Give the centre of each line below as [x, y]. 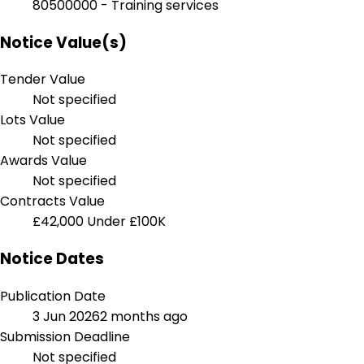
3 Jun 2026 [66, 316]
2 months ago [144, 316]
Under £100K [126, 222]
